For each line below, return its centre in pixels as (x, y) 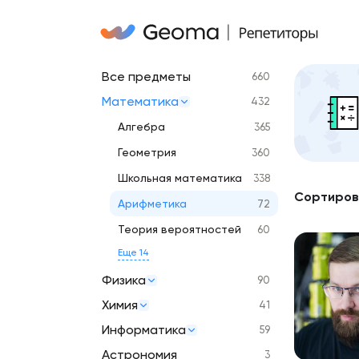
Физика (124, 280)
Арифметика (152, 204)
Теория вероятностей (179, 229)
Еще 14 (133, 252)
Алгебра (141, 127)
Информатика (144, 330)
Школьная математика (180, 178)
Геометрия (147, 152)
